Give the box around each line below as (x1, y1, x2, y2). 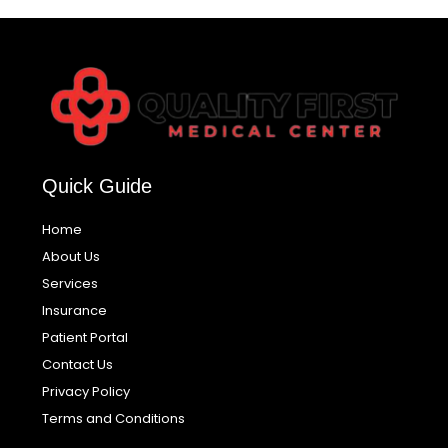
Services (42, 274, 99, 294)
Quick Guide (42, 175, 153, 198)
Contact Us (42, 355, 114, 375)
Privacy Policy (42, 382, 131, 402)
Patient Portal (42, 328, 129, 348)
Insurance (42, 301, 108, 321)
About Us (42, 247, 101, 267)
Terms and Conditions (42, 409, 186, 429)
